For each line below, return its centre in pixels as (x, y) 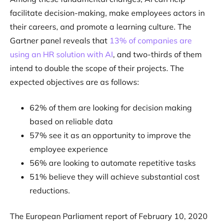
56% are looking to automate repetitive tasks (113, 163)
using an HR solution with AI (61, 55)
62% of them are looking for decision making (111, 108)
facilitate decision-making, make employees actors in (107, 13)
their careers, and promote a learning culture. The (101, 27)
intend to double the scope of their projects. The (97, 68)
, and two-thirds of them (157, 55)
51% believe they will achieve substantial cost (115, 177)
